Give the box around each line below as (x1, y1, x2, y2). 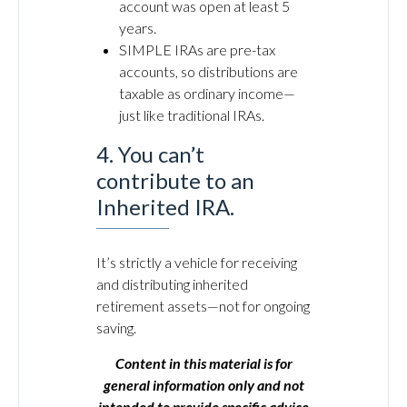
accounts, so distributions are (119, 63, 298, 80)
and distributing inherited (96, 275, 248, 293)
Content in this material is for (114, 354, 293, 372)
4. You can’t (96, 141, 204, 167)
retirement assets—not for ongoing (96, 297, 310, 314)
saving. (96, 319, 136, 336)
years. (119, 19, 156, 36)
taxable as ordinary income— (119, 84, 295, 102)
